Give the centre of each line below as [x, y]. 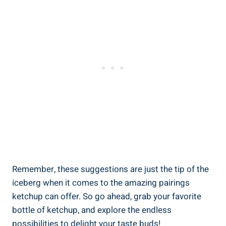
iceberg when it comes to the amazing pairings [101, 183]
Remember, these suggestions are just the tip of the [110, 169]
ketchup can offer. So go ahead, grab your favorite [107, 196]
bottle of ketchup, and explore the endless [92, 210]
